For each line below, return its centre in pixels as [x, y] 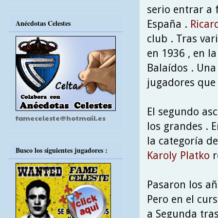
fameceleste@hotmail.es [61, 118]
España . [169, 24]
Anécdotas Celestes [43, 23]
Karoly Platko [178, 155]
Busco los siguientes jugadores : [62, 150]
